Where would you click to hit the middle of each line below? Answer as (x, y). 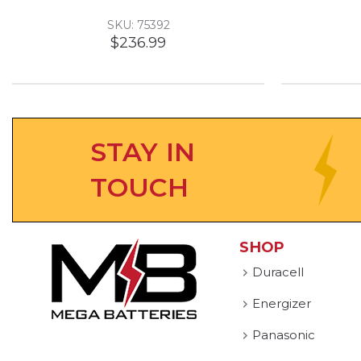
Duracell (278, 272)
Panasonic (284, 334)
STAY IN (143, 151)
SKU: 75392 (138, 25)
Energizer (282, 303)
